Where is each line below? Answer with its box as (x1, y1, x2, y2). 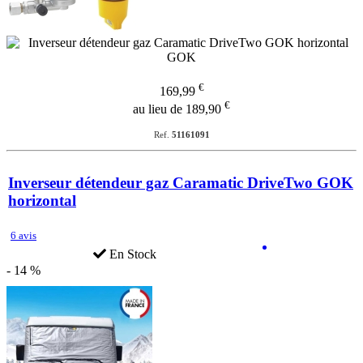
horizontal (8, 192, 76, 210)
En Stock (106, 247, 156, 262)
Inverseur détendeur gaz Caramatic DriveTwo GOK (8, 174, 353, 192)
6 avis (11, 229, 36, 242)
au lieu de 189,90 (133, 102, 224, 117)
